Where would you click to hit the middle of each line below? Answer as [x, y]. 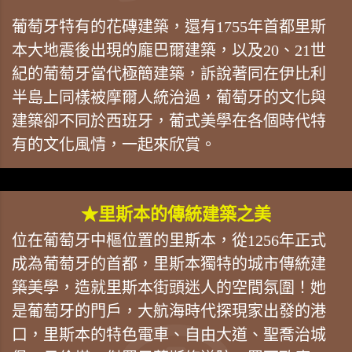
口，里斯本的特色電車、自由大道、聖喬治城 [169, 334]
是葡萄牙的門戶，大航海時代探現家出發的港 [169, 311]
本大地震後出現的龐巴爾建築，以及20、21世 [169, 50]
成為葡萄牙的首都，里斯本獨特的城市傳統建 [169, 264]
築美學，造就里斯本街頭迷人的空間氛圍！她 [169, 287]
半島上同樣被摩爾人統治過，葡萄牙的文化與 [169, 97]
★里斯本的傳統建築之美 [176, 214]
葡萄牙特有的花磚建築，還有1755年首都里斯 [169, 26]
